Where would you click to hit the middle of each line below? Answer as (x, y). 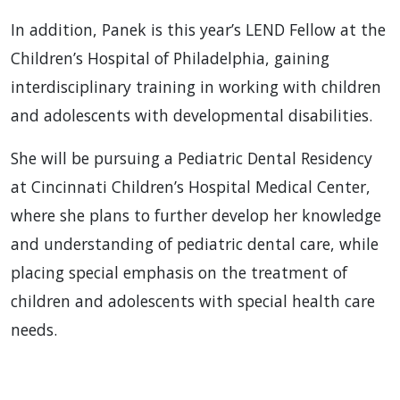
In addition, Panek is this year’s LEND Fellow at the (198, 30)
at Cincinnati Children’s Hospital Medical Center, (191, 187)
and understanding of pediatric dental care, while (195, 244)
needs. (34, 330)
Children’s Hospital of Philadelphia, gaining (170, 58)
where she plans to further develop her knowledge (196, 216)
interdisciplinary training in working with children (196, 87)
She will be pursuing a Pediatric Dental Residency (192, 158)
